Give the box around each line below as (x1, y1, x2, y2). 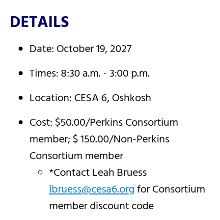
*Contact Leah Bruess (49, 165, 147, 182)
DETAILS (10, 10, 69, 35)
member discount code (49, 198, 154, 215)
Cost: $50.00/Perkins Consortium (29, 114, 178, 132)
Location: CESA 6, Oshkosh (29, 90, 151, 107)
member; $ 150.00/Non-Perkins (29, 131, 169, 148)
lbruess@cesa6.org (49, 181, 135, 198)
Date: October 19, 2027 (29, 41, 132, 58)
